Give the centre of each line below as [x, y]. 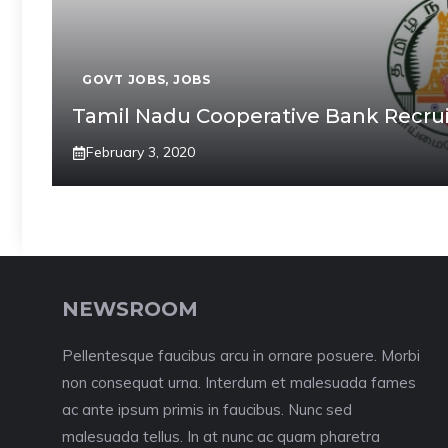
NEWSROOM [130, 309]
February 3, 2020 [140, 152]
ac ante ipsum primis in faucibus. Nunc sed [207, 409]
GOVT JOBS [124, 79]
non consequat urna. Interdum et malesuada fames [239, 382]
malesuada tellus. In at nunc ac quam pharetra [221, 436]
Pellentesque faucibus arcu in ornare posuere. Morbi [241, 355]
